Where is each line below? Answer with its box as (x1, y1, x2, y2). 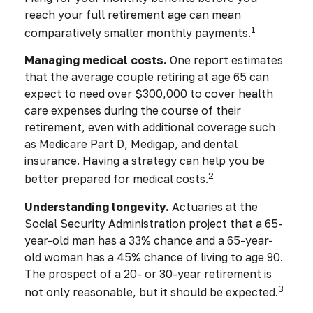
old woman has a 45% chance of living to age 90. (24, 249, 283, 264)
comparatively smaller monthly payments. (24, 26, 251, 41)
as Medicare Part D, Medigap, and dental (24, 137, 238, 152)
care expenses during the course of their (24, 103, 241, 118)
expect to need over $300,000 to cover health (24, 87, 273, 101)
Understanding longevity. (24, 199, 169, 214)
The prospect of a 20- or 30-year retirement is (24, 266, 272, 281)
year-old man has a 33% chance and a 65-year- (24, 233, 273, 247)
